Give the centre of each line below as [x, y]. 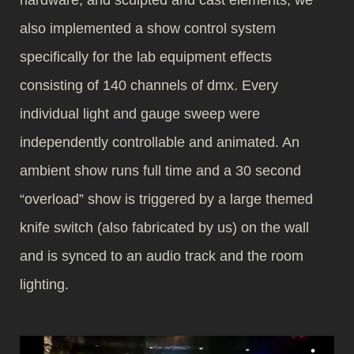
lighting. [44, 284]
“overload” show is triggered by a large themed [166, 199]
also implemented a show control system [148, 28]
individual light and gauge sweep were [140, 114]
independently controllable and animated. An [160, 142]
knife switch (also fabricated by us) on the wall [164, 228]
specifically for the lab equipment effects [146, 57]
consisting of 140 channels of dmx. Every [149, 85]
